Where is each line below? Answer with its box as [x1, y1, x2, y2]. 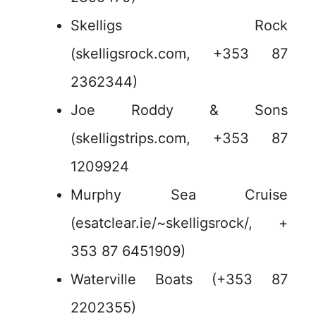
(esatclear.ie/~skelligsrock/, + [71, 214, 288, 232]
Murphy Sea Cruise [71, 186, 288, 204]
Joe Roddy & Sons [71, 102, 288, 119]
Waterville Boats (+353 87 [71, 271, 288, 288]
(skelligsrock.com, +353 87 [71, 45, 288, 63]
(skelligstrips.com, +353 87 [71, 130, 288, 147]
